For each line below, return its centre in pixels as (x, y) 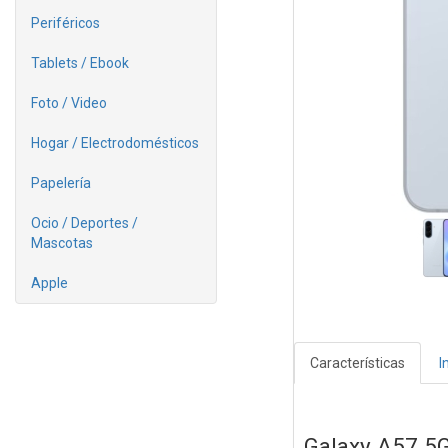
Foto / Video (69, 103)
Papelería (61, 183)
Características (357, 363)
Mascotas (62, 243)
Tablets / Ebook (80, 63)
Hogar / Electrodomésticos (115, 143)
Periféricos (65, 23)
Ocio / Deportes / (84, 223)
